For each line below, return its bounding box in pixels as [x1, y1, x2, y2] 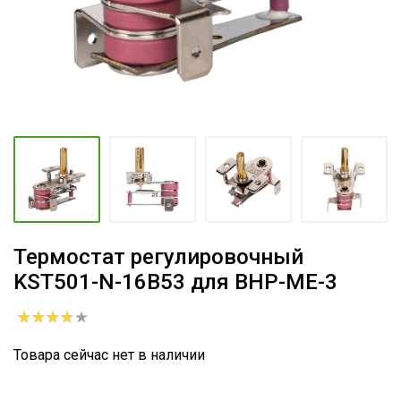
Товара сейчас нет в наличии [13, 346, 205, 363]
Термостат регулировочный [13, 244, 303, 269]
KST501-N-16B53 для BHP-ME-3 [13, 269, 337, 294]
